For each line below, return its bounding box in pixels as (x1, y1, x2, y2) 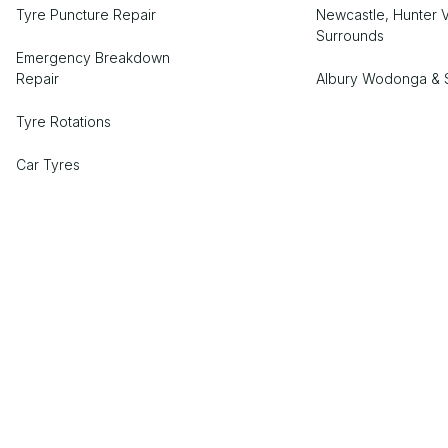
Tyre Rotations (16, 113, 111, 131)
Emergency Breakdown (16, 49, 170, 67)
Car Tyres (16, 156, 80, 174)
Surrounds (316, 27, 385, 45)
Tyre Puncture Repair (16, 6, 156, 24)
